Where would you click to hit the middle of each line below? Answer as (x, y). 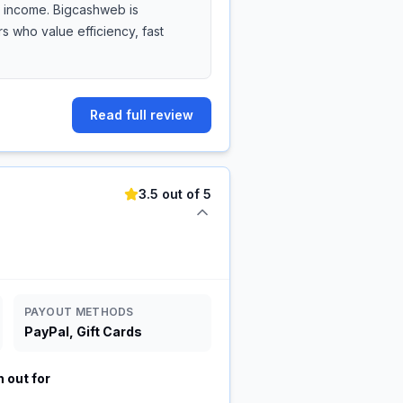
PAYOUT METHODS (79, 312)
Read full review (142, 115)
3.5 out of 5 (175, 194)
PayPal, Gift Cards (83, 331)
